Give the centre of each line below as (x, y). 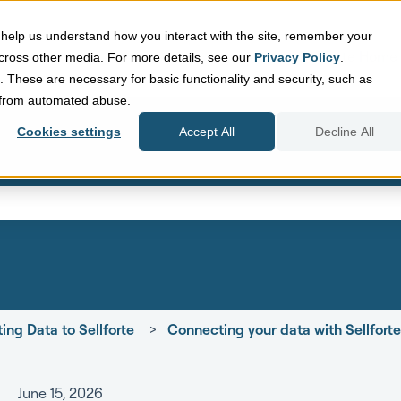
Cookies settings (69, 132)
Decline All (345, 132)
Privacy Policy (297, 57)
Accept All (207, 132)
